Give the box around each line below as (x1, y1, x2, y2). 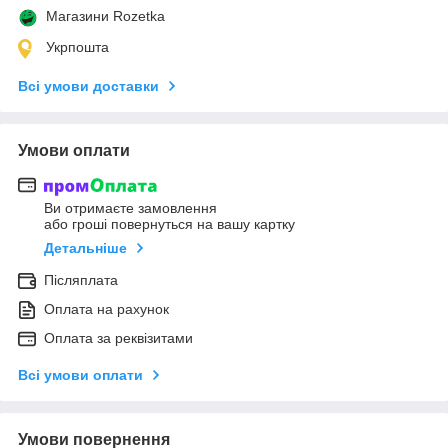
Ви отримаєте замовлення (44, 200, 217, 217)
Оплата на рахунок (44, 301, 169, 318)
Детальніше (44, 240, 127, 257)
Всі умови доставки (18, 77, 159, 94)
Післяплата (44, 272, 118, 289)
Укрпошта (46, 38, 109, 55)
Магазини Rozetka (46, 7, 165, 24)
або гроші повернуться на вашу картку (44, 216, 295, 233)
